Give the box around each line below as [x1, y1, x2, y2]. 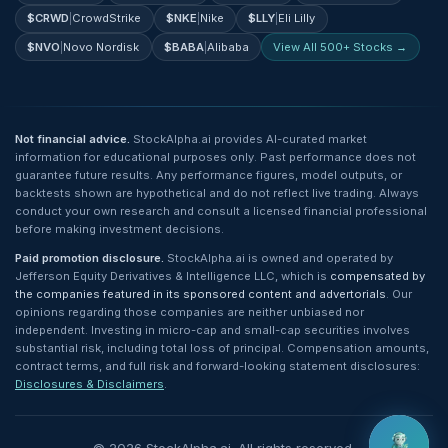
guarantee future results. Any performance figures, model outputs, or [15, 167, 402, 182]
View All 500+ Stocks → [273, 39, 408, 54]
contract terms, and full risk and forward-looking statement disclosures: [15, 358, 420, 373]
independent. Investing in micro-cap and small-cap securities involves [15, 322, 410, 337]
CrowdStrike [72, 11, 142, 26]
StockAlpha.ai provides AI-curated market [133, 131, 367, 146]
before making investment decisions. [15, 221, 224, 236]
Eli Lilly [278, 11, 316, 26]
